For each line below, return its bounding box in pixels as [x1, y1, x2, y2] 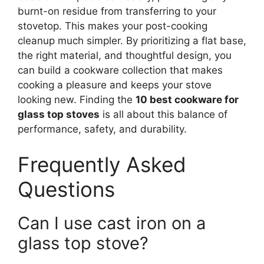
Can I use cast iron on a [18, 212, 206, 233]
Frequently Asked [18, 151, 186, 177]
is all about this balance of [100, 108, 227, 121]
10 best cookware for [136, 94, 239, 106]
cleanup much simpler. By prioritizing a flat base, [18, 35, 246, 47]
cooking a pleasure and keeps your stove [18, 79, 212, 91]
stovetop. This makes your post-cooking [18, 20, 207, 32]
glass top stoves [18, 108, 100, 121]
